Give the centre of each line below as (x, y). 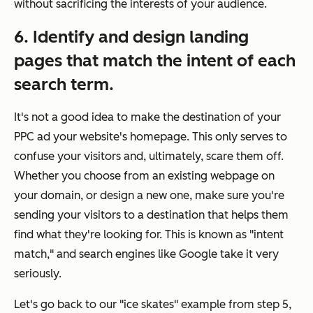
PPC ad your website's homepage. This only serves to (151, 137)
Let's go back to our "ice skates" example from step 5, (153, 305)
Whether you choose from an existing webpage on (144, 176)
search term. (64, 85)
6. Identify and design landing (131, 37)
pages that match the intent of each (155, 61)
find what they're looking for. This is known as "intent (149, 235)
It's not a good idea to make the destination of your (147, 117)
